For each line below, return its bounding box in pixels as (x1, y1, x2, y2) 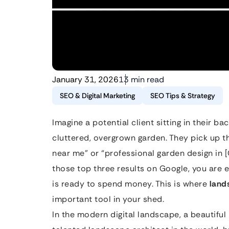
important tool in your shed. (52, 194, 164, 204)
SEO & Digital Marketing (60, 91, 135, 100)
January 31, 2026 (52, 74, 119, 85)
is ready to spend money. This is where (52, 178, 210, 189)
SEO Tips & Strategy (150, 91, 215, 100)
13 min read (119, 74, 164, 85)
